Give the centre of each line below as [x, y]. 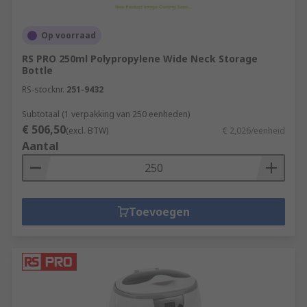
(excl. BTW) [87, 131]
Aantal [40, 146]
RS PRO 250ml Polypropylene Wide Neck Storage [140, 59]
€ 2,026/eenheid [254, 131]
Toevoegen [159, 212]
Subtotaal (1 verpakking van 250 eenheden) [106, 114]
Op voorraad [69, 35]
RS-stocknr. [43, 89]
